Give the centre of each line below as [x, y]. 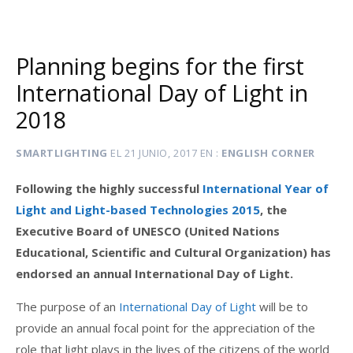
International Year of [266, 189]
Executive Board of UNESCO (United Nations [148, 231]
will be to [284, 307]
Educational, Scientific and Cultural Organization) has [173, 253]
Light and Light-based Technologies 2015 [138, 210]
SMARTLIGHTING [62, 152]
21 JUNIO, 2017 [161, 152]
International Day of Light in [162, 92]
